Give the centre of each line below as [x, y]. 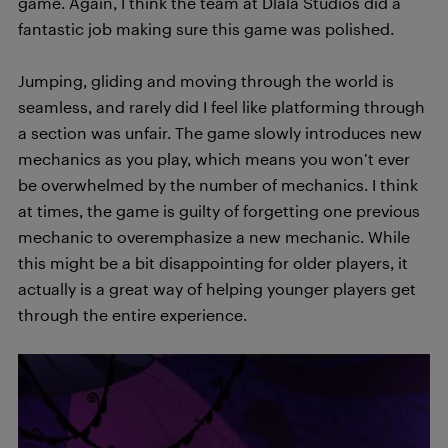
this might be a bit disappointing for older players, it [213, 262]
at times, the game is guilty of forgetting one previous [219, 210]
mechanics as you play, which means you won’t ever [214, 158]
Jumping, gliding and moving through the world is [206, 80]
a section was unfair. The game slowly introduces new [220, 132]
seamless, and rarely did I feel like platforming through [221, 106]
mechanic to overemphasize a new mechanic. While [214, 236]
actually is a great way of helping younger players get [217, 288]
